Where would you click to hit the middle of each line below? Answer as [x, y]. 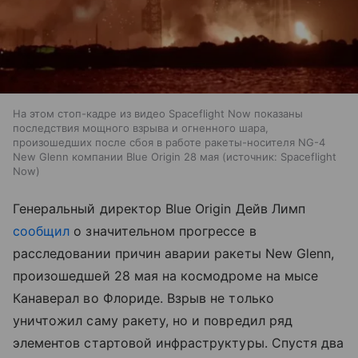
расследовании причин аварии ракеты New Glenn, [174, 253]
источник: [252, 156]
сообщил [42, 231]
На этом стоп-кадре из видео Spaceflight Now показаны [158, 113]
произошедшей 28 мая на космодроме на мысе [165, 275]
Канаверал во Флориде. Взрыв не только [143, 298]
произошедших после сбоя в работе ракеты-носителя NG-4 [169, 142]
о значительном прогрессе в [163, 231]
